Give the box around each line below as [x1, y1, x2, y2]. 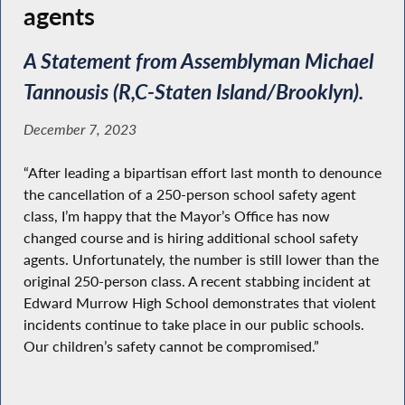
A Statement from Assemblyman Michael [23, 48, 373, 74]
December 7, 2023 [23, 119, 137, 138]
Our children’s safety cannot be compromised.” [23, 337, 319, 356]
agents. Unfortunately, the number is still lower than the [23, 250, 379, 269]
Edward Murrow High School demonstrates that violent [23, 294, 376, 313]
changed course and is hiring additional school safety [23, 229, 358, 248]
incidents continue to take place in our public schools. [23, 316, 364, 334]
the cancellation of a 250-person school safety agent [23, 185, 356, 204]
